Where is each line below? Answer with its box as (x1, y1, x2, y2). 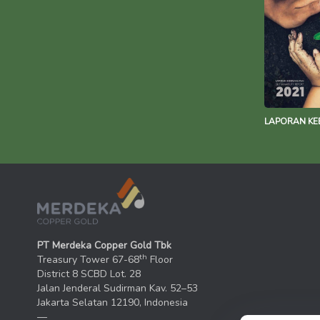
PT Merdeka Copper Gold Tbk (37, 239, 171, 253)
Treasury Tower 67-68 (37, 253, 139, 267)
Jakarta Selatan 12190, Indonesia (37, 296, 188, 310)
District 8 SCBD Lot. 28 (37, 267, 141, 281)
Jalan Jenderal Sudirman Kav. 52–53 (37, 281, 198, 296)
